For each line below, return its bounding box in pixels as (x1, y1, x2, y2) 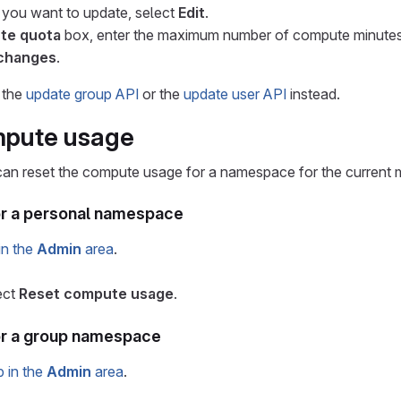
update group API (26, 85, 139, 103)
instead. (286, 85, 340, 103)
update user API (183, 85, 286, 103)
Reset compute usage (19, 285, 174, 303)
